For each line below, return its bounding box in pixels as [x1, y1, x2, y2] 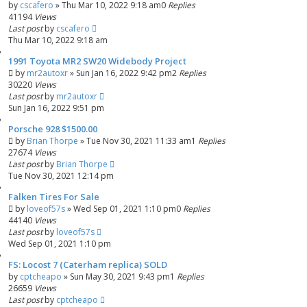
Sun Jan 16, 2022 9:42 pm [76, 67, 172, 79]
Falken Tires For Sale [8, 191, 99, 203]
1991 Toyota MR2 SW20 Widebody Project [8, 55, 186, 67]
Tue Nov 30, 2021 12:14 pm [8, 170, 114, 182]
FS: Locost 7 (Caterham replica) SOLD [8, 258, 167, 271]
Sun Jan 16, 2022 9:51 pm [8, 102, 104, 114]
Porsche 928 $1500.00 [8, 123, 97, 135]
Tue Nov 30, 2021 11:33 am [86, 135, 191, 147]
